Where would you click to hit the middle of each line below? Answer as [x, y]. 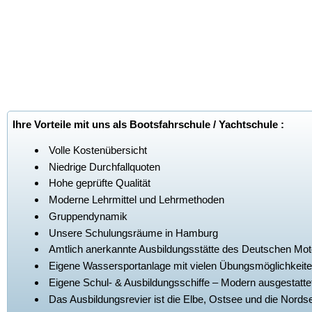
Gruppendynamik [88, 216]
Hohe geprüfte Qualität [100, 183]
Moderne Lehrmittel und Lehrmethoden [136, 200]
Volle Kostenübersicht [98, 150]
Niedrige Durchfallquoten [104, 166]
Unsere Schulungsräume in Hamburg [133, 233]
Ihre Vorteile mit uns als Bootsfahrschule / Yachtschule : [148, 125]
